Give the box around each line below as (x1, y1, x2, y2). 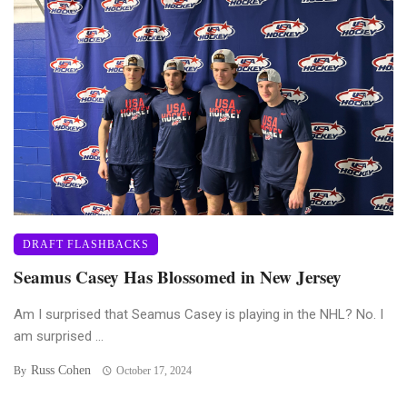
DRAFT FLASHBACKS (23, 237, 149, 251)
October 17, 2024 (115, 363, 192, 377)
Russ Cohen (31, 362, 91, 377)
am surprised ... (14, 327, 104, 344)
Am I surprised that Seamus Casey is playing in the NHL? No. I (14, 305, 383, 323)
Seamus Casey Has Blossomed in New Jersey (14, 263, 342, 289)
